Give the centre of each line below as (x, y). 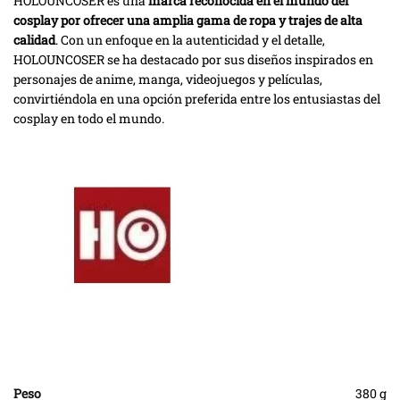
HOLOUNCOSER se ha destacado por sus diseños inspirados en (193, 60)
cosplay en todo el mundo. (89, 119)
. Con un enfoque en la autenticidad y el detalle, (190, 40)
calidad (34, 40)
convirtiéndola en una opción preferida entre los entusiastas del (197, 99)
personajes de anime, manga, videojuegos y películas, (168, 79)
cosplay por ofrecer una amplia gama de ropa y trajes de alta (188, 21)
